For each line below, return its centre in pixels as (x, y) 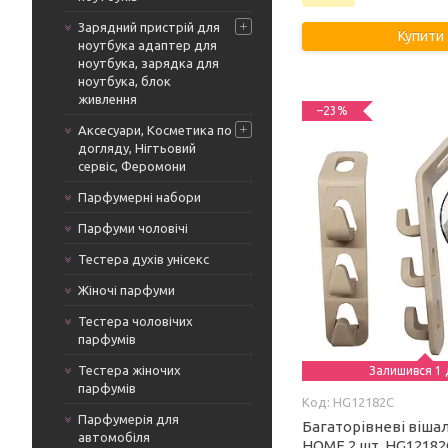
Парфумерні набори (139, 197)
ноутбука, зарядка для (148, 63)
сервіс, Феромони (132, 166)
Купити (420, 36)
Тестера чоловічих (135, 321)
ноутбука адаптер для (147, 45)
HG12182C (364, 402)
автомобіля (114, 437)
